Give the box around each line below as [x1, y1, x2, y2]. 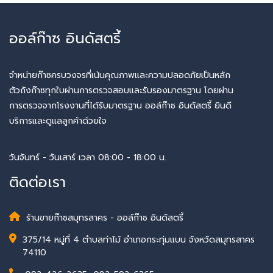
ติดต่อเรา [9, 171, 66, 193]
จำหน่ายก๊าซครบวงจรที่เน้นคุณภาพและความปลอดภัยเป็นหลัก [9, 69, 230, 82]
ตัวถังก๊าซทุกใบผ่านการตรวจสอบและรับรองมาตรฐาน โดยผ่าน [9, 84, 233, 97]
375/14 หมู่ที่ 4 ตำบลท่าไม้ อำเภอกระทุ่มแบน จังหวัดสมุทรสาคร [23, 233, 255, 246]
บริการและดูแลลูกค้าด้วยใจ [9, 115, 107, 127]
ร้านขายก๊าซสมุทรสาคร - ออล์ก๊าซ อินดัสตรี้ [26, 211, 183, 224]
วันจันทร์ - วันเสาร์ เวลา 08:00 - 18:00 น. [9, 151, 166, 164]
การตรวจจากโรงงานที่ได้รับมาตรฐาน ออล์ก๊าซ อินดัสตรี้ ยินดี [9, 99, 232, 112]
